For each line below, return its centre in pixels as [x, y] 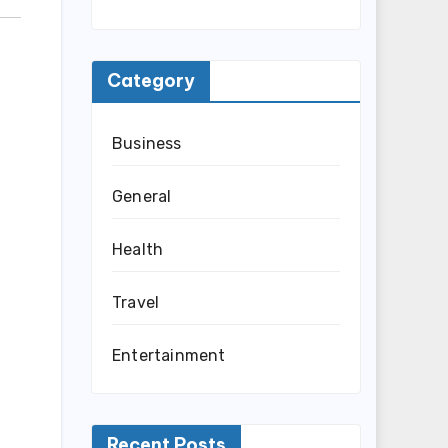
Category [151, 80]
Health [138, 249]
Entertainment [169, 355]
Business [147, 143]
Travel [136, 302]
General [142, 196]
